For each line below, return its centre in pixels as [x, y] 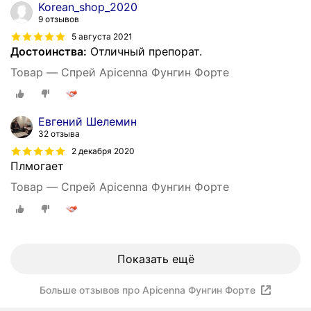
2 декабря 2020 [103, 151]
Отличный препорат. [144, 51]
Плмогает [37, 166]
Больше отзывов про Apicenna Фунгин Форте [148, 290]
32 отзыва [59, 134]
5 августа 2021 [102, 36]
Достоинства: [49, 51]
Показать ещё [155, 259]
